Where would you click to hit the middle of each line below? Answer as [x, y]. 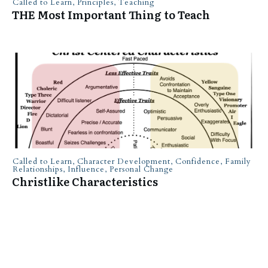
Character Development [124, 162]
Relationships [38, 169]
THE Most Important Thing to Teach [111, 15]
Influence [86, 169]
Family [238, 162]
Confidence [198, 162]
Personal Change [141, 169]
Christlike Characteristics [85, 182]
